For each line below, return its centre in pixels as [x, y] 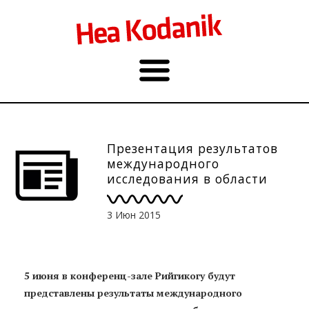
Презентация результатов [192, 148]
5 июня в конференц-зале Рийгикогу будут [130, 275]
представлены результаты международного [133, 292]
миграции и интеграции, [191, 194]
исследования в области [187, 179]
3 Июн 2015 [134, 215]
